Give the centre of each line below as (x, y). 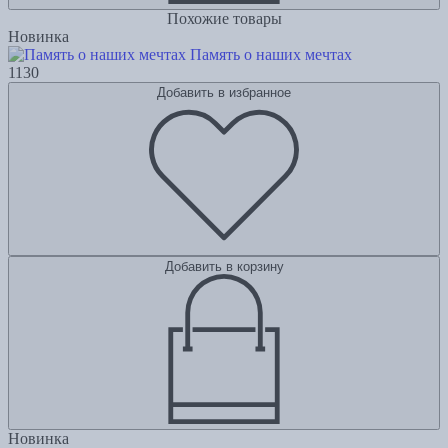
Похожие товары (224, 19)
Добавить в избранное (224, 93)
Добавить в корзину (224, 267)
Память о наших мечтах (271, 55)
